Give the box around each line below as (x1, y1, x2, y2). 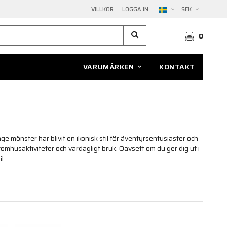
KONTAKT (159, 61, 195, 72)
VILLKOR (91, 5, 114, 14)
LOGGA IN (122, 5, 148, 14)
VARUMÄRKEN (83, 61, 134, 72)
